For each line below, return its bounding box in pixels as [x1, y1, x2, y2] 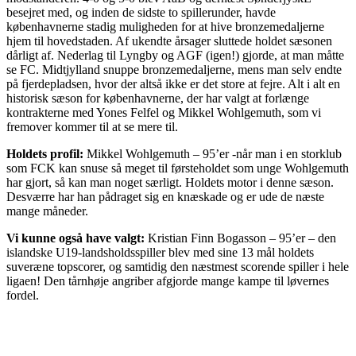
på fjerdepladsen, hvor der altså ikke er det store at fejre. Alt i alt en [6, 77, 340, 91]
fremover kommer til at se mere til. [6, 120, 178, 134]
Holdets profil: [6, 147, 87, 161]
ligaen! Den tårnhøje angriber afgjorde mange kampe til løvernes [6, 274, 329, 288]
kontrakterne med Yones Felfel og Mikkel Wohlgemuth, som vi [6, 106, 321, 120]
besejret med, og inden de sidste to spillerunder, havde [6, 6, 276, 20]
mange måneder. [6, 204, 88, 219]
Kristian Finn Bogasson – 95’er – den [148, 231, 336, 246]
